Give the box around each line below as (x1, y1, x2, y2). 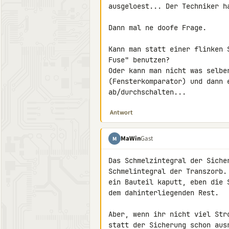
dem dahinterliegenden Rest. (108, 188, 219, 197)
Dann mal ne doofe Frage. (108, 23, 207, 32)
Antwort (110, 108, 133, 117)
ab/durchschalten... (108, 87, 186, 97)
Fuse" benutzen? (108, 55, 170, 64)
